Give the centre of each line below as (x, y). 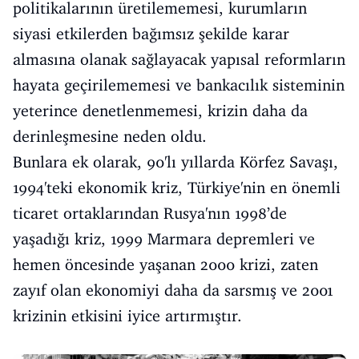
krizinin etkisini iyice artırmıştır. (127, 316)
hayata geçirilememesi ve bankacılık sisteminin (179, 85)
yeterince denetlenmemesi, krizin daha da (160, 111)
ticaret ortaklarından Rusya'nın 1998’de (150, 214)
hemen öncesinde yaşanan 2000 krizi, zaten (165, 265)
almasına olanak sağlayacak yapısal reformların (179, 60)
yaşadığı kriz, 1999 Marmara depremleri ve (164, 239)
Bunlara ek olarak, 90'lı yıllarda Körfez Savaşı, (175, 162)
